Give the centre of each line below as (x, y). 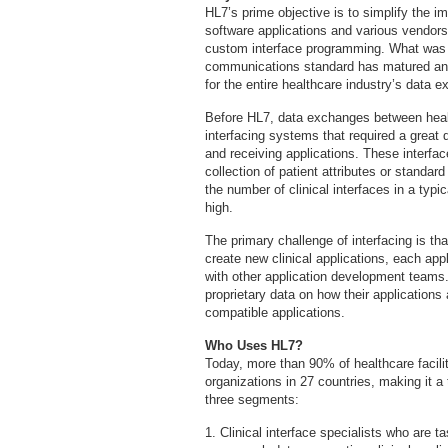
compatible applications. (275, 312)
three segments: (252, 399)
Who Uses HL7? (254, 345)
